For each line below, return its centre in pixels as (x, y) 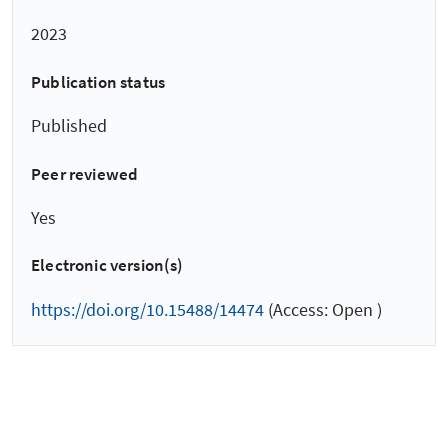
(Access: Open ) (323, 309)
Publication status (98, 82)
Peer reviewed (85, 173)
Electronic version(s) (107, 265)
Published (69, 126)
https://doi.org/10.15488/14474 (147, 309)
